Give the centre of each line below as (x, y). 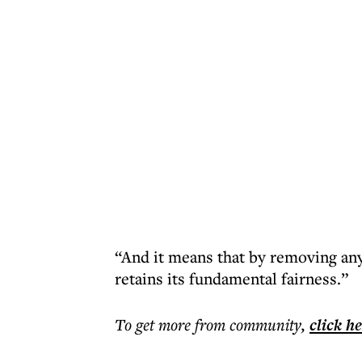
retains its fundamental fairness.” (232, 278)
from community (248, 324)
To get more (155, 324)
